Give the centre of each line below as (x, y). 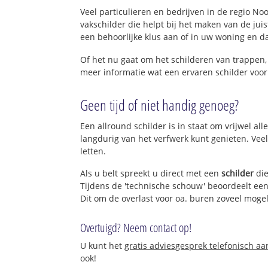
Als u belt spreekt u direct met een (151, 173)
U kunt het (103, 246)
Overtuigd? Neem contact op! (136, 228)
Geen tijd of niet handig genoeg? (160, 104)
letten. (93, 151)
